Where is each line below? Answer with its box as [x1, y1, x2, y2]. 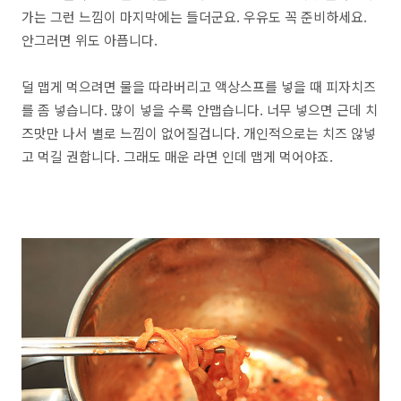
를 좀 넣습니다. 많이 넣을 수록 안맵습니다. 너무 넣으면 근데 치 [21, 99, 378, 119]
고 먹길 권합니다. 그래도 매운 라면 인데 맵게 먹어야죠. [21, 146, 333, 166]
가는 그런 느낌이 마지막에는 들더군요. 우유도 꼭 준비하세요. [21, 6, 367, 26]
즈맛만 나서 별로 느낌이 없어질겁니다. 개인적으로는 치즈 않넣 [21, 123, 376, 142]
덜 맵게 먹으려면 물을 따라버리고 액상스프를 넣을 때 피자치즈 [21, 76, 376, 96]
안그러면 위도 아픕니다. [21, 30, 158, 49]
